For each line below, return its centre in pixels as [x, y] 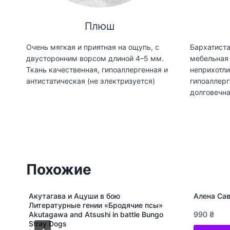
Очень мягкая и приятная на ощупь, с [93, 47]
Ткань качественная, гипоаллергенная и [97, 69]
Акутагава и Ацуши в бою [74, 196]
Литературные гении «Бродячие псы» [96, 205]
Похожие [59, 169]
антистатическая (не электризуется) [91, 81]
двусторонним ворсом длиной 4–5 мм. [95, 58]
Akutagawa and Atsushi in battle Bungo [96, 214]
